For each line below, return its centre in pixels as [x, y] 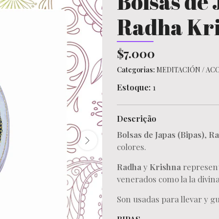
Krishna [164, 167]
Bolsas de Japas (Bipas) [161, 134]
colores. [131, 147]
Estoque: [134, 87]
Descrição [137, 118]
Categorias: [136, 70]
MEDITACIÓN [178, 70]
